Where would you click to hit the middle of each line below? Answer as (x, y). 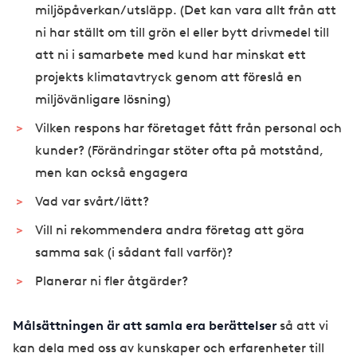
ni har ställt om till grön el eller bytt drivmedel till (182, 33)
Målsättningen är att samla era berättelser (146, 326)
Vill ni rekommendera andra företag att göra (170, 230)
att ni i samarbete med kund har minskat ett (171, 55)
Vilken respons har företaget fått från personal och (188, 128)
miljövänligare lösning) (103, 100)
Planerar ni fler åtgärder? (112, 281)
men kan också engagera (112, 173)
